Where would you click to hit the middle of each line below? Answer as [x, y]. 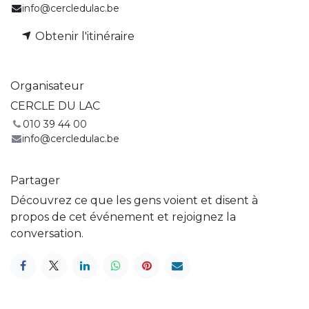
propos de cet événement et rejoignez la [123, 217]
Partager [35, 180]
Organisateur [47, 86]
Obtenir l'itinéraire [83, 36]
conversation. [47, 233]
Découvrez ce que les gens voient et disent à [134, 200]
